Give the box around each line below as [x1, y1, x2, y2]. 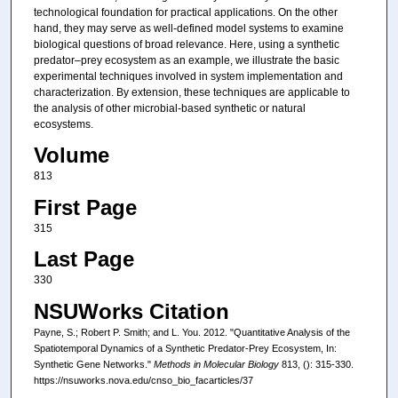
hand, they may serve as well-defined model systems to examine [33, 21, 344, 35]
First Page [33, 195, 137, 219]
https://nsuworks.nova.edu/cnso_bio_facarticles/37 [33, 374, 253, 386]
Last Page [33, 247, 134, 272]
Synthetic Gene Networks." [33, 358, 154, 370]
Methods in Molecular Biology [153, 358, 279, 370]
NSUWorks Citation [33, 298, 229, 323]
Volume [33, 143, 109, 168]
